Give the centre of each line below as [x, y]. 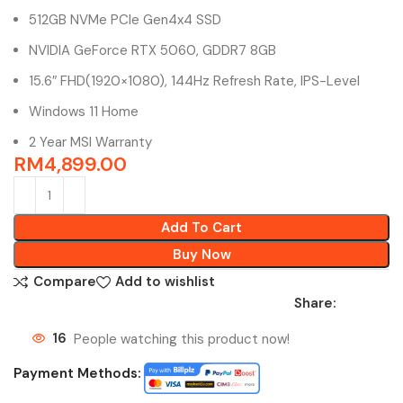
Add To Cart [201, 227]
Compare [64, 282]
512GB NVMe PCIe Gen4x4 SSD [125, 19]
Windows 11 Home [84, 111]
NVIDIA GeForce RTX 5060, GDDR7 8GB [153, 50]
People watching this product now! [182, 339]
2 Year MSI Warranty [91, 142]
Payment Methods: [78, 373]
